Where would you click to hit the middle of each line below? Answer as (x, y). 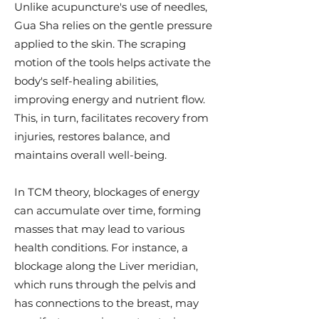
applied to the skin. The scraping (100, 44)
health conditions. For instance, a (101, 247)
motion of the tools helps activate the (113, 62)
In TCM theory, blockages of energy (107, 192)
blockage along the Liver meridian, (106, 266)
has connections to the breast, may (106, 303)
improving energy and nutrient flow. (110, 99)
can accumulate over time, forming (108, 210)
